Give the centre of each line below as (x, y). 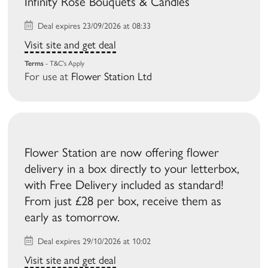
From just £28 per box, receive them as (123, 201)
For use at (48, 77)
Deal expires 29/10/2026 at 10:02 (93, 242)
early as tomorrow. (72, 217)
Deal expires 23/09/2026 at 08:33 (93, 26)
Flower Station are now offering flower (122, 153)
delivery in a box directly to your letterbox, (132, 169)
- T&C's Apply (64, 64)
